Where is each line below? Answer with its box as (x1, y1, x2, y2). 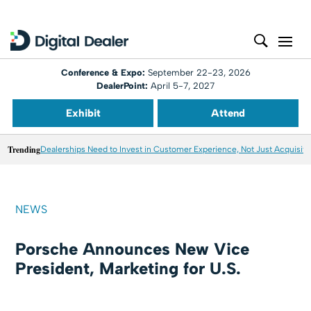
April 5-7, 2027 (148, 81, 215, 91)
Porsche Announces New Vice (15, 239, 250, 259)
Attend (211, 107, 245, 119)
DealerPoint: (96, 81, 148, 91)
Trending (8, 144, 41, 155)
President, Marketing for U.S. (15, 258, 242, 278)
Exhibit (65, 107, 101, 119)
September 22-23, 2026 (147, 67, 251, 78)
